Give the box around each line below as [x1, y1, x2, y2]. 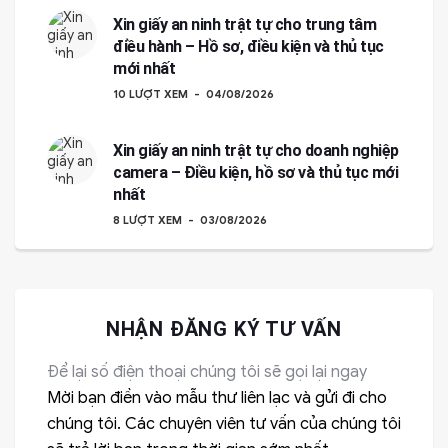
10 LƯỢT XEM [113, 87, 188, 101]
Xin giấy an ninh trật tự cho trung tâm [113, 15, 376, 34]
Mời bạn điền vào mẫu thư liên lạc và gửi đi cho [47, 388, 387, 408]
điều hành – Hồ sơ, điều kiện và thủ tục [113, 37, 384, 56]
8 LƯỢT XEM [113, 213, 182, 227]
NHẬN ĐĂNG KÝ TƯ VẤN [105, 317, 343, 341]
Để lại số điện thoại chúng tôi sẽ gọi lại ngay [47, 362, 367, 382]
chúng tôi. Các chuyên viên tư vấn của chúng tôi [47, 414, 401, 434]
